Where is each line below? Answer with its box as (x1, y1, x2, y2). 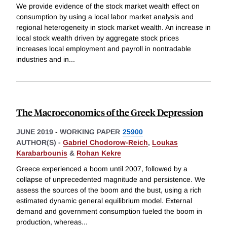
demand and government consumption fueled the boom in (16, 207, 202, 216)
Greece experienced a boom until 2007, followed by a (16, 165, 187, 173)
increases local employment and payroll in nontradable (16, 44, 191, 53)
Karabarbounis (16, 148, 67, 157)
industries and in (16, 55, 69, 63)
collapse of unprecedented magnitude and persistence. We (16, 175, 205, 184)
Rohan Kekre (77, 148, 121, 157)
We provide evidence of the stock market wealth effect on (16, 2, 200, 10)
